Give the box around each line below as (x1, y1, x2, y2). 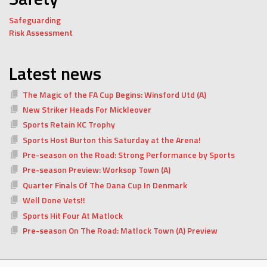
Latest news (9, 60, 101, 87)
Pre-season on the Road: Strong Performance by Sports (22, 148, 235, 162)
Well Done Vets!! (22, 194, 85, 207)
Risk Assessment (9, 26, 73, 39)
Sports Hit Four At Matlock (22, 209, 123, 222)
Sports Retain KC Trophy (22, 118, 115, 131)
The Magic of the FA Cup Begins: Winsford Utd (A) (22, 88, 206, 101)
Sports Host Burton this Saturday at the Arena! (22, 133, 201, 146)
